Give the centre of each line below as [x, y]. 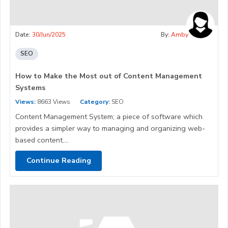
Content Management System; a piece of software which [109, 116]
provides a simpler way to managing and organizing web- [110, 128]
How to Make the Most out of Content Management [109, 76]
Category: [95, 102]
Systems [30, 87]
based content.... [42, 140]
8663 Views [53, 102]
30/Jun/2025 [49, 34]
